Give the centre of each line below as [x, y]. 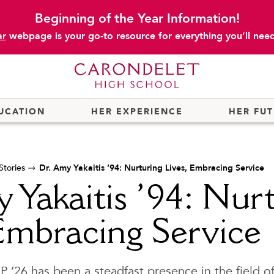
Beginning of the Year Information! [137, 19]
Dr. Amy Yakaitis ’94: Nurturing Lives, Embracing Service [152, 168]
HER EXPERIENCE [137, 112]
